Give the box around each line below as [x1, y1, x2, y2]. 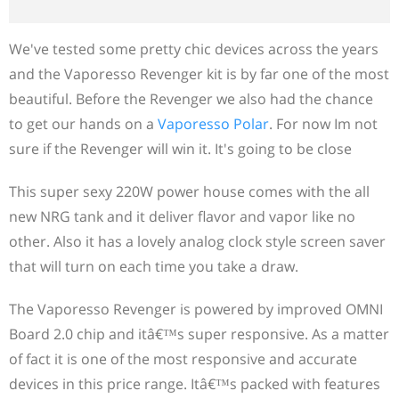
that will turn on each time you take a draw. [9, 256, 298, 276]
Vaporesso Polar [158, 113, 269, 134]
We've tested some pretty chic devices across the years [9, 38, 379, 59]
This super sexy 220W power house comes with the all [9, 181, 370, 201]
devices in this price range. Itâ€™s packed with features [9, 373, 380, 394]
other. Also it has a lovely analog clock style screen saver [9, 231, 386, 251]
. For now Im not [269, 113, 378, 134]
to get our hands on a [9, 113, 158, 134]
